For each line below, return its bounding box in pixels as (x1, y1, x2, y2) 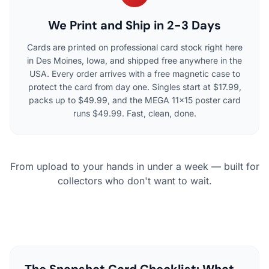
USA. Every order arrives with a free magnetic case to (29, 68, 240, 79)
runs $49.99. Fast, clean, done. (73, 107, 196, 118)
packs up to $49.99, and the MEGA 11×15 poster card (28, 94, 241, 105)
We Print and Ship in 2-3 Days (48, 17, 221, 33)
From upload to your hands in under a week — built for (10, 160, 259, 172)
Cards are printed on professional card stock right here (26, 41, 243, 52)
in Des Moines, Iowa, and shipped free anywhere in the (27, 55, 242, 65)
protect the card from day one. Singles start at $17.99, (28, 81, 241, 92)
